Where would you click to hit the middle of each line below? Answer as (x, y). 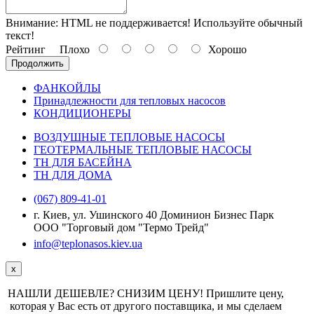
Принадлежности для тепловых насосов (130, 100)
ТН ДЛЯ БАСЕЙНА (83, 162)
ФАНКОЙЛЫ (67, 88)
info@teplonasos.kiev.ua (88, 243)
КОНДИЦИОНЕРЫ (82, 113)
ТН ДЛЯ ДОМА (73, 175)
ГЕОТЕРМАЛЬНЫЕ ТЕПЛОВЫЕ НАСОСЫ (143, 149)
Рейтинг (26, 49)
